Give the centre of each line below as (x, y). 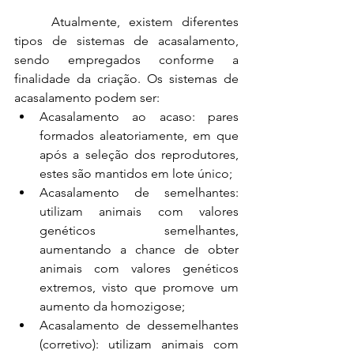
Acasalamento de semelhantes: (139, 192)
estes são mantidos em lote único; (136, 173)
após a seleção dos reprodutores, (139, 154)
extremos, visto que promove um (139, 287)
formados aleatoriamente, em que (139, 136)
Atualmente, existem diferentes (145, 22)
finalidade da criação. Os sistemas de (126, 79)
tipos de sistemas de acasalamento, (126, 41)
